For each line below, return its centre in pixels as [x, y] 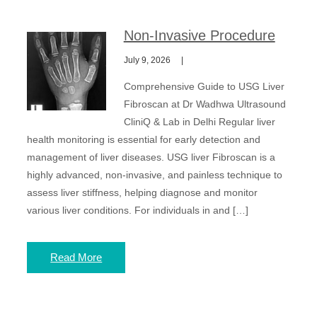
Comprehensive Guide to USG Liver [204, 86]
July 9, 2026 [147, 60]
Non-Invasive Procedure [199, 35]
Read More [76, 257]
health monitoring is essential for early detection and [144, 139]
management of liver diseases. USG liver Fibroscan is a [151, 157]
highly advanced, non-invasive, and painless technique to [155, 175]
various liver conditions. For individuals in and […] [138, 210]
